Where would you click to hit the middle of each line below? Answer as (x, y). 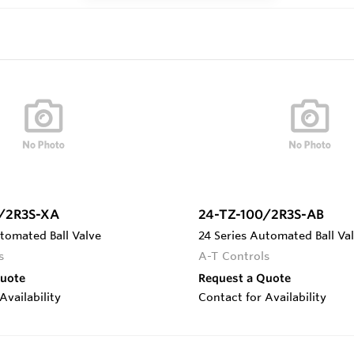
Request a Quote (245, 278)
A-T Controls (234, 256)
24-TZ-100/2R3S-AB (261, 214)
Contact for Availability (262, 297)
